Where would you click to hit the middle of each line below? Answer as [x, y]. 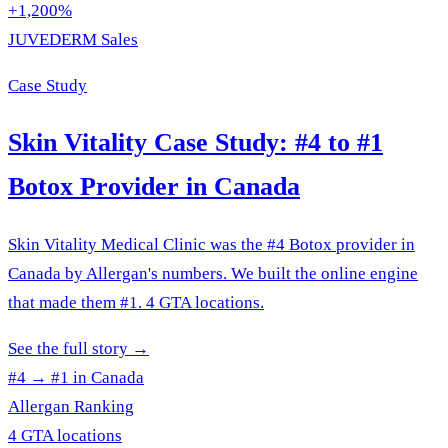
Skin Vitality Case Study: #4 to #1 [195, 143]
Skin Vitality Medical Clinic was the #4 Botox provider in [211, 245]
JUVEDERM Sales [73, 39]
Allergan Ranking [71, 407]
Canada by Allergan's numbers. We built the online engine [213, 274]
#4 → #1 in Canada [76, 378]
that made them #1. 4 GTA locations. [136, 303]
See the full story [68, 349]
